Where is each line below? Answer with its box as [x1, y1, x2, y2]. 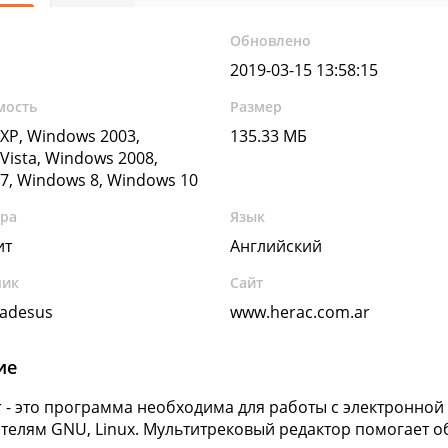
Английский [230, 235, 323, 257]
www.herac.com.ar [230, 301, 371, 323]
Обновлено [230, 31, 312, 50]
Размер [230, 97, 283, 116]
